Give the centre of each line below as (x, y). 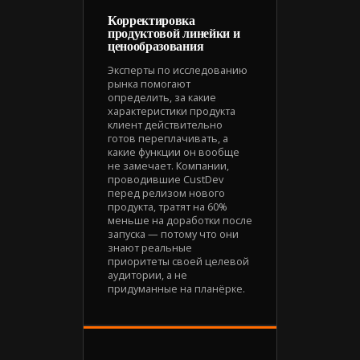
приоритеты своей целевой (178, 261)
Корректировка (151, 20)
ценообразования (156, 46)
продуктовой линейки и (174, 33)
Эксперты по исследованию (178, 70)
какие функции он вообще (174, 152)
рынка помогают (149, 84)
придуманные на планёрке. (176, 288)
